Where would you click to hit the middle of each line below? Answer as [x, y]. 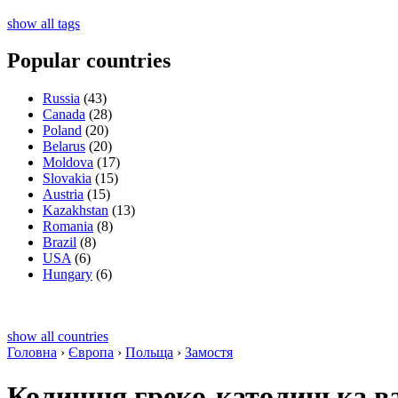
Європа [91, 353]
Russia [61, 99]
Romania [68, 227]
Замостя [209, 353]
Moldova [68, 163]
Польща [149, 353]
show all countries [58, 337]
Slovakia [67, 179]
